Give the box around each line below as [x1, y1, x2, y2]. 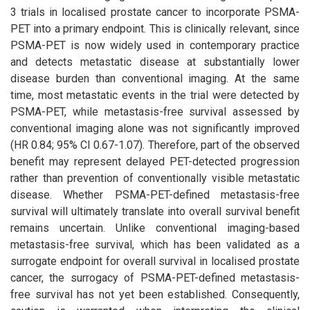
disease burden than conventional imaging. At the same [10, 71, 300, 85]
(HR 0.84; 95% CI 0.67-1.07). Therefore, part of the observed [10, 138, 300, 152]
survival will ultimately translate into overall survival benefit [10, 204, 300, 218]
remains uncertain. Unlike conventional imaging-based [10, 221, 300, 235]
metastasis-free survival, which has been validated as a [10, 237, 300, 251]
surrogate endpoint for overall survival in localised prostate [10, 254, 300, 268]
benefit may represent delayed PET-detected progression [10, 154, 300, 168]
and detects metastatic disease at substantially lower [10, 55, 300, 69]
